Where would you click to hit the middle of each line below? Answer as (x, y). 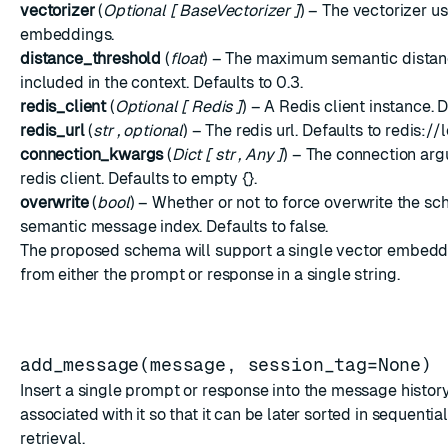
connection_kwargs (92, 154)
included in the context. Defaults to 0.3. (161, 82)
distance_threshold (91, 58)
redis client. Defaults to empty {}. (138, 178)
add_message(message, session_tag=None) (226, 364)
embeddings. (67, 34)
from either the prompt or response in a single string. (210, 274)
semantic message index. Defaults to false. (174, 226)
